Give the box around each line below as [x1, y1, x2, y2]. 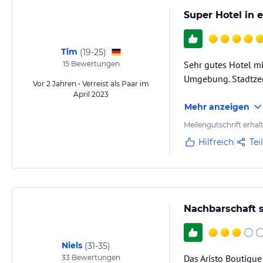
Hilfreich [198, 137, 234, 147]
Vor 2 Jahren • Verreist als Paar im [33, 79, 149, 88]
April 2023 [73, 90, 109, 99]
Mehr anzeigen [184, 102, 249, 112]
